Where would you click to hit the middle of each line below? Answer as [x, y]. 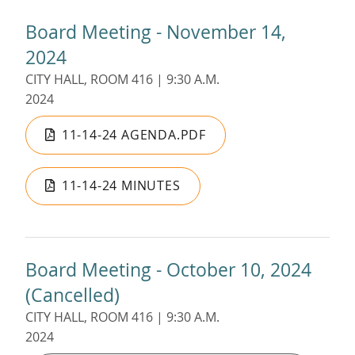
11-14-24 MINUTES [121, 186]
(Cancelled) [73, 294]
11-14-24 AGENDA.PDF [134, 134]
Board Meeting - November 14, [156, 32]
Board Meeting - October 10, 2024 [168, 269]
